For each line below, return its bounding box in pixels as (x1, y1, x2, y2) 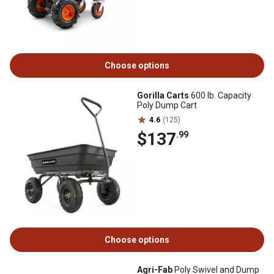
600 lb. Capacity (189, 91, 251, 100)
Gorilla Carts (137, 91, 189, 100)
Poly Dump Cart (137, 100, 197, 110)
